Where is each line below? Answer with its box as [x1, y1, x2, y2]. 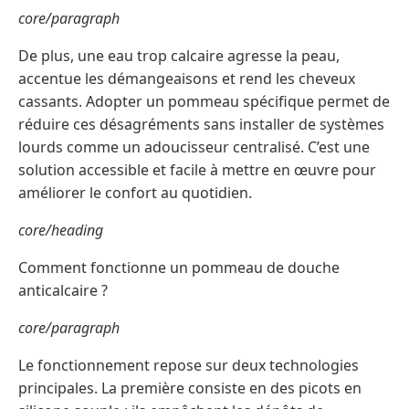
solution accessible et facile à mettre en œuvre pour [18, 159, 376, 180]
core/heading [18, 219, 103, 240]
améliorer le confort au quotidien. [18, 182, 252, 203]
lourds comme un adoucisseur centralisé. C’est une [18, 136, 370, 157]
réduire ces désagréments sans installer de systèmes [18, 113, 384, 134]
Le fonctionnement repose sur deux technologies [18, 354, 359, 375]
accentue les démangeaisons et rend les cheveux [18, 68, 355, 89]
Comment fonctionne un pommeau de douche [18, 257, 340, 278]
